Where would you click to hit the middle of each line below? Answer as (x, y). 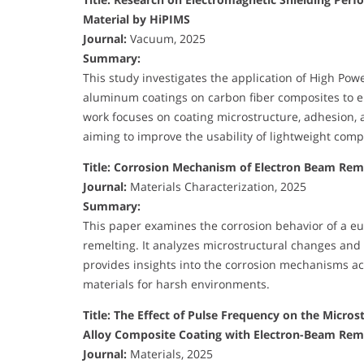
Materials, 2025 (170, 354)
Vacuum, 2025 (166, 39)
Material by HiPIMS (136, 19)
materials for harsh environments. (176, 284)
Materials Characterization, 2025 (217, 187)
